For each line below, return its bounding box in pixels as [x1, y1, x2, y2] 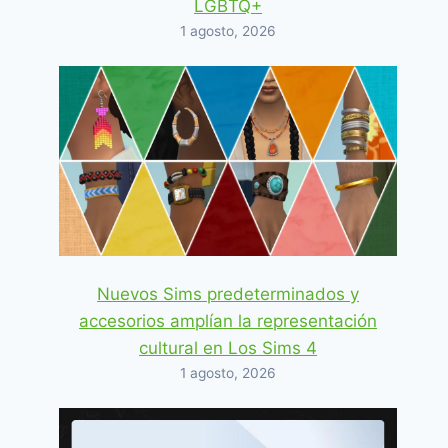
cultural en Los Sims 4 [139, 337, 318, 358]
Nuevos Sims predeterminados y [97, 283, 360, 304]
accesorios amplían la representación [79, 310, 378, 331]
